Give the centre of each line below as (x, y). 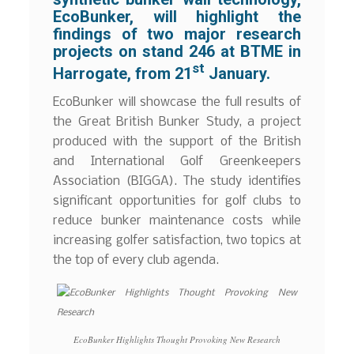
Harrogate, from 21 (123, 73)
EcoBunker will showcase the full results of (177, 102)
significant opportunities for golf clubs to (177, 201)
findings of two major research (177, 34)
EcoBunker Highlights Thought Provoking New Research (177, 340)
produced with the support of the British (177, 141)
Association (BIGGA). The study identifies (177, 181)
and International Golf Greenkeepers (177, 161)
